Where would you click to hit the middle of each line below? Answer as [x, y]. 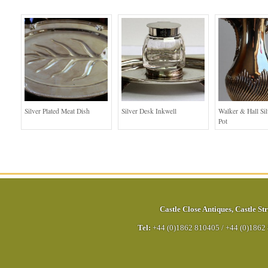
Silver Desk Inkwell [149, 111]
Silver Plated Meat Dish [57, 111]
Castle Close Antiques [195, 210]
